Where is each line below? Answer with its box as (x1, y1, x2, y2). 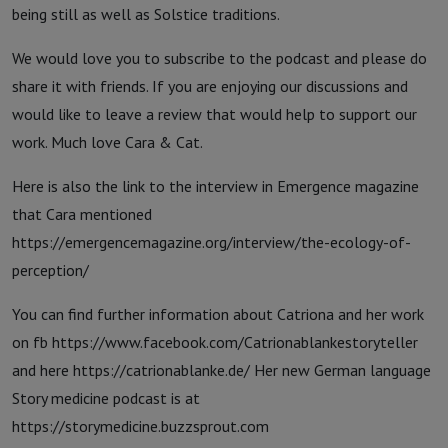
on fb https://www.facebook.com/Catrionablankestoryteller (12, 332, 418, 352)
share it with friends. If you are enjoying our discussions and (12, 76, 408, 96)
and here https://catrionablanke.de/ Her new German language (12, 360, 431, 380)
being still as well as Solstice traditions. (12, 4, 283, 24)
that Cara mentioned (12, 204, 152, 224)
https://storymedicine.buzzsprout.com (12, 416, 269, 436)
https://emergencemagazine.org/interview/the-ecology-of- (12, 232, 411, 252)
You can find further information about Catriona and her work (12, 304, 424, 324)
